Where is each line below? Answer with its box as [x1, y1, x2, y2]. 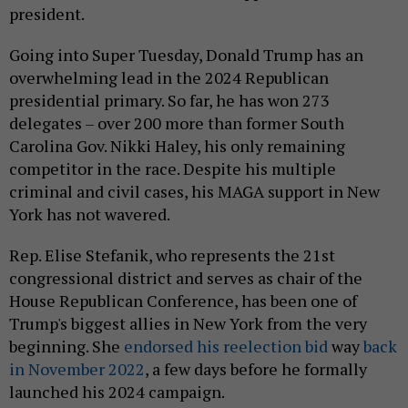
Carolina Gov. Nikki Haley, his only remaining [9, 135, 345, 158]
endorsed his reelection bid [124, 335, 328, 358]
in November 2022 [9, 358, 145, 381]
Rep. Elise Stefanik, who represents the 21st [9, 244, 335, 267]
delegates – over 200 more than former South [9, 112, 344, 135]
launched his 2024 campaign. [9, 381, 228, 403]
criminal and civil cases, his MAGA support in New [9, 180, 380, 203]
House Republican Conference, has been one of [9, 290, 357, 312]
